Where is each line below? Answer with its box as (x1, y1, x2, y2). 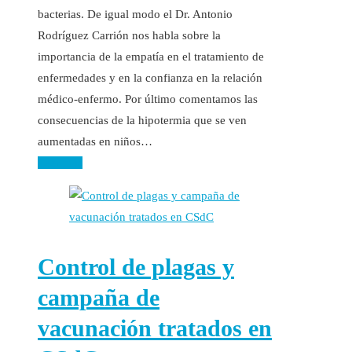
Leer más (38, 156, 82, 169)
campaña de (38, 284, 159, 310)
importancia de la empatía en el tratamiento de (38, 49, 264, 63)
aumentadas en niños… (38, 134, 152, 148)
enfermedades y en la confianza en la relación (38, 71, 262, 84)
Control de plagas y (38, 253, 234, 280)
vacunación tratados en (38, 314, 272, 341)
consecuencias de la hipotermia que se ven (38, 113, 247, 126)
